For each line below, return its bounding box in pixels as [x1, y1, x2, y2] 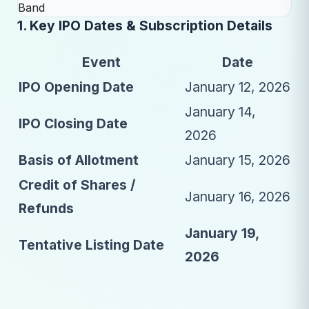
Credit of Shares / [19, 177, 135, 194]
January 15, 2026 [185, 152, 290, 169]
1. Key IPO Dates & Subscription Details [17, 17, 272, 34]
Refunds [19, 200, 74, 217]
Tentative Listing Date [19, 237, 164, 254]
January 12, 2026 [185, 79, 290, 96]
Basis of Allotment [19, 152, 139, 169]
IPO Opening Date [19, 79, 134, 96]
